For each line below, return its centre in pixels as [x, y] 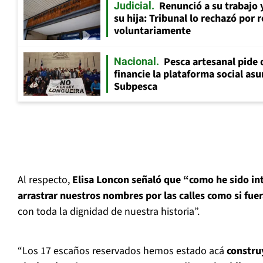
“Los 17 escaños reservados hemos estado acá [122, 251]
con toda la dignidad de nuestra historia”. [109, 212]
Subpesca [136, 87]
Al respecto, [45, 180]
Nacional [135, 62]
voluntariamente [152, 31]
